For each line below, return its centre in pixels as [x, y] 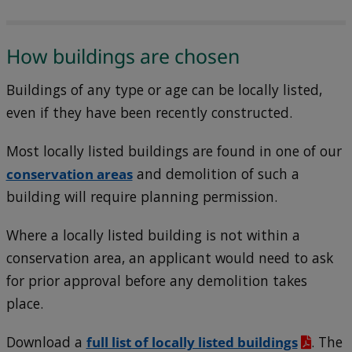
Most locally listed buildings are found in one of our [174, 152]
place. [24, 304]
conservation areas [69, 174]
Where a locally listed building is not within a [153, 236]
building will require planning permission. [141, 197]
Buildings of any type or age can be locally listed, [164, 90]
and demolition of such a [216, 174]
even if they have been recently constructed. [149, 113]
